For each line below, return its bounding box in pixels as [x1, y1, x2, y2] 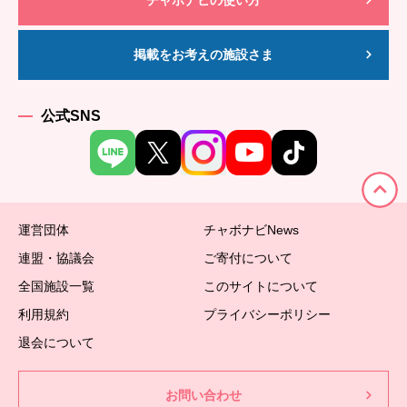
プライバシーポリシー [203, 306, 331, 322]
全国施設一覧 [18, 278, 94, 293]
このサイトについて [203, 278, 318, 293]
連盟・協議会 [18, 250, 94, 265]
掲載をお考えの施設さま [134, 46, 273, 62]
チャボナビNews [203, 222, 299, 237]
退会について [18, 334, 94, 350]
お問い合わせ [165, 387, 242, 402]
